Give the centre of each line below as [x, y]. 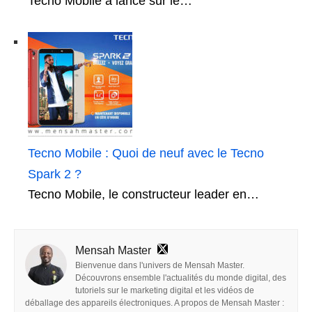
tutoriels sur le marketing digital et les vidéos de [165, 290]
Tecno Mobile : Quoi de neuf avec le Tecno [146, 153]
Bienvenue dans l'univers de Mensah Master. [160, 265]
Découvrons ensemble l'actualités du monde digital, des [181, 278]
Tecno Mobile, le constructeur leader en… [143, 194]
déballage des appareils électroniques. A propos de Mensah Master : [155, 303]
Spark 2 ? [55, 174]
